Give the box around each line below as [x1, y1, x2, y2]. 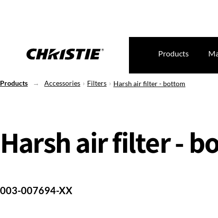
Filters [87, 79, 107, 87]
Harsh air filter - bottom [113, 79, 185, 88]
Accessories [44, 79, 80, 87]
